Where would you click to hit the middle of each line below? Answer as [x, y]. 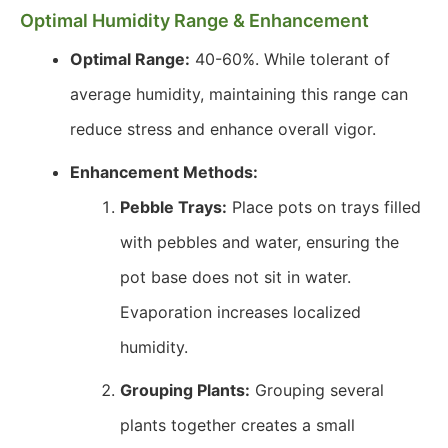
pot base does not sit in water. [235, 277]
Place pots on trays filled [324, 207]
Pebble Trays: [173, 207]
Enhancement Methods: [164, 172]
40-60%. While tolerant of [290, 59]
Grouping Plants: [185, 390]
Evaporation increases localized [240, 312]
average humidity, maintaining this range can [239, 94]
